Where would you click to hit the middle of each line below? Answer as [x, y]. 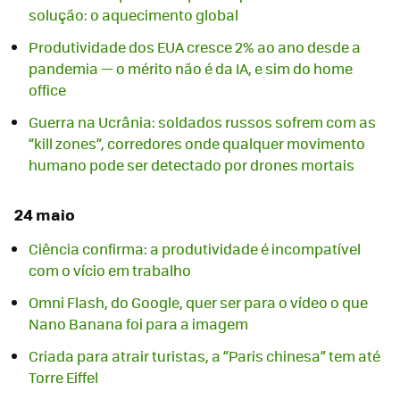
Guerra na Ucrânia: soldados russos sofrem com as [202, 121]
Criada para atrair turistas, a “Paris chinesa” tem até [204, 356]
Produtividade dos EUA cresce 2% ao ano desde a [195, 46]
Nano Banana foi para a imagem [138, 324]
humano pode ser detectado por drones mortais [192, 164]
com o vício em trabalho [110, 270]
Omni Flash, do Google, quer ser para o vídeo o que [198, 302]
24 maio [45, 214]
